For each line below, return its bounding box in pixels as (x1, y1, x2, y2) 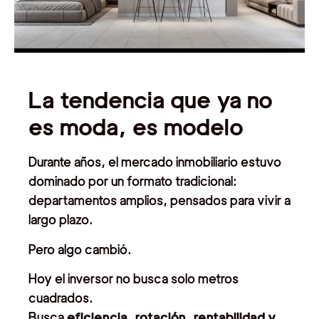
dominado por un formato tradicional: (28, 174, 237, 189)
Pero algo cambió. (28, 241, 132, 257)
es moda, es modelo (28, 113, 244, 142)
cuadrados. (28, 291, 93, 306)
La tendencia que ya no (28, 86, 273, 115)
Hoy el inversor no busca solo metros (28, 271, 239, 287)
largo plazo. (28, 212, 93, 228)
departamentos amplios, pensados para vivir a (28, 193, 291, 209)
